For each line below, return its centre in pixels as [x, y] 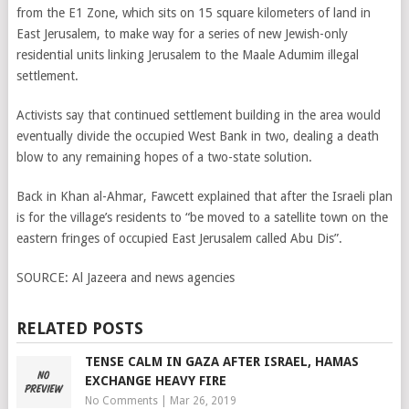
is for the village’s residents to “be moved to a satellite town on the [202, 217]
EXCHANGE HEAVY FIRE [155, 381]
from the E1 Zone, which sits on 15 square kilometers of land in [193, 13]
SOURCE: [44, 278]
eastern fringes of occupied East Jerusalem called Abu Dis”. [179, 238]
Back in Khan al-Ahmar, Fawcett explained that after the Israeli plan [204, 196]
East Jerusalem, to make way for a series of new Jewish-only [182, 34]
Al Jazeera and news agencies [153, 278]
